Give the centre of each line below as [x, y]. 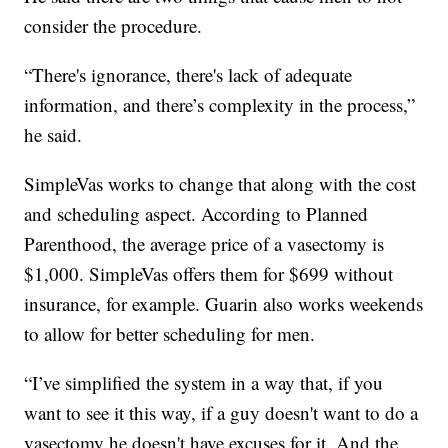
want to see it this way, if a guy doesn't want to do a [221, 412]
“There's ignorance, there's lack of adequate [188, 74]
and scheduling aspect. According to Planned [196, 213]
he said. [53, 134]
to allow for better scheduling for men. [170, 333]
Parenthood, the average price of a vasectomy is [204, 243]
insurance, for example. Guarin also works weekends [224, 303]
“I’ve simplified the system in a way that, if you [204, 382]
